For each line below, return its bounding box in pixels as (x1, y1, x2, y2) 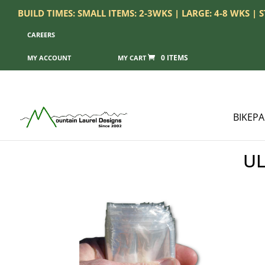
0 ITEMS (161, 53, 188, 63)
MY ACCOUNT (27, 53, 71, 63)
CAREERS (27, 30, 55, 40)
